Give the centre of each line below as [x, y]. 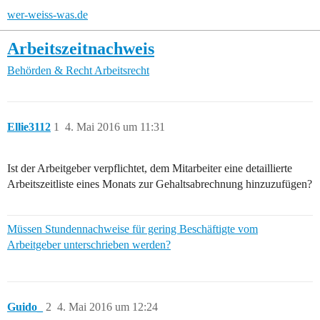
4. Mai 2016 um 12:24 [107, 307]
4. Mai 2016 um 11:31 [115, 127]
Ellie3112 [29, 127]
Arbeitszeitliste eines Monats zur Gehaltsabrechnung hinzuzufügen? [160, 184]
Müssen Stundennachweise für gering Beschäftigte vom [132, 229]
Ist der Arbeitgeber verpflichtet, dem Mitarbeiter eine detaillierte [150, 169]
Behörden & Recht [50, 71]
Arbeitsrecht [122, 71]
